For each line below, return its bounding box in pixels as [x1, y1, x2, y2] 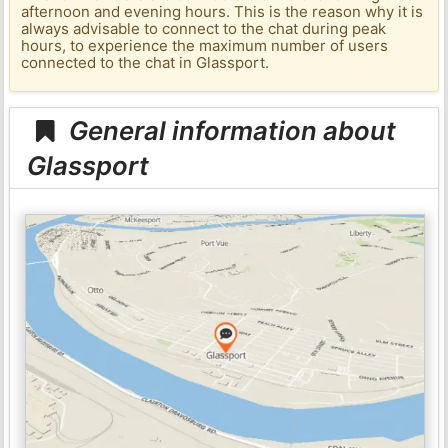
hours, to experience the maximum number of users [21, 36, 389, 56]
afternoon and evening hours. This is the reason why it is [21, 2, 424, 22]
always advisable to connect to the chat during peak [21, 19, 387, 39]
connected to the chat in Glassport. [21, 53, 270, 73]
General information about [63, 114, 397, 146]
